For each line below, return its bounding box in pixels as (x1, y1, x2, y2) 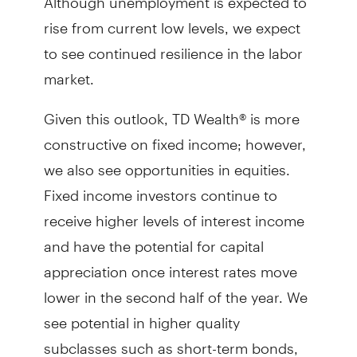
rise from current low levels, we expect (43, 5, 300, 37)
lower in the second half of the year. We (43, 274, 308, 306)
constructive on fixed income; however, (43, 121, 306, 153)
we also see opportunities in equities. (43, 147, 290, 178)
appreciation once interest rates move (43, 249, 297, 280)
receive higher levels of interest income (43, 198, 304, 229)
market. (43, 56, 94, 88)
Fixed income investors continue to (43, 172, 277, 204)
